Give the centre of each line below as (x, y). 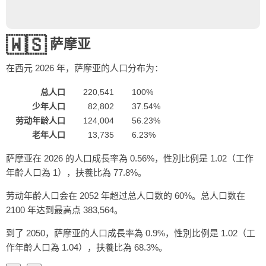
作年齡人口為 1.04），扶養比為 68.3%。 (87, 247)
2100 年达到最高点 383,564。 (64, 210)
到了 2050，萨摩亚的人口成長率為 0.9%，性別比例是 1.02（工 (131, 233)
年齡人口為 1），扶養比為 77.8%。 (76, 172)
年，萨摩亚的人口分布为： (109, 68)
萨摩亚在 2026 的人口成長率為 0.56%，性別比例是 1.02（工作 (130, 158)
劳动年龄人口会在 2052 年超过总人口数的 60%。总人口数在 (126, 196)
